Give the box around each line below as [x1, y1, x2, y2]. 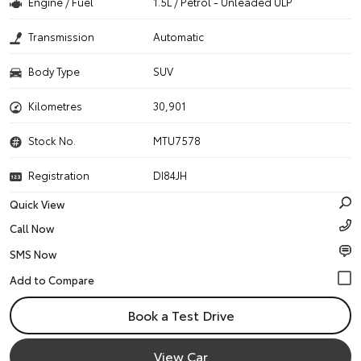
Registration [28, 168, 89, 182]
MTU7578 [153, 133, 201, 147]
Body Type [28, 64, 80, 78]
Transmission [28, 29, 94, 44]
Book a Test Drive [127, 305, 234, 324]
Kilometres [28, 98, 82, 113]
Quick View [10, 197, 64, 211]
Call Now [10, 221, 54, 235]
